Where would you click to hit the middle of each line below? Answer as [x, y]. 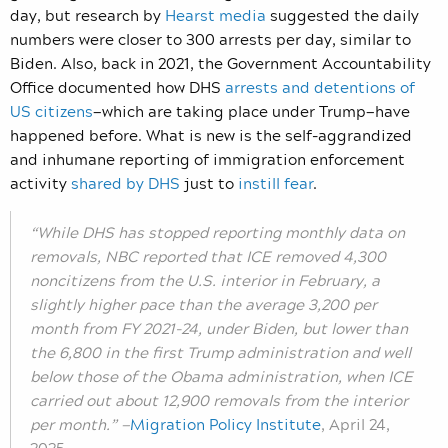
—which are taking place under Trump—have [251, 111]
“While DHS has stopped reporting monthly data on [217, 232]
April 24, [359, 424]
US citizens [51, 111]
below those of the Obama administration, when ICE [221, 376]
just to [209, 183]
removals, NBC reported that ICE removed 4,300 [208, 256]
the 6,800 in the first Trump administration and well [220, 352]
